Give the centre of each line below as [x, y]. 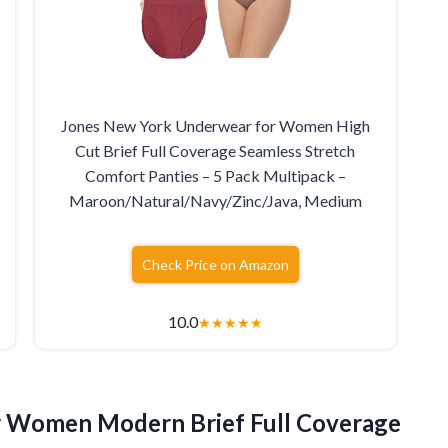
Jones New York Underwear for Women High [215, 125]
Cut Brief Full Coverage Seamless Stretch [215, 150]
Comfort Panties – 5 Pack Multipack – [215, 175]
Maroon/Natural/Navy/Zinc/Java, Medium [215, 200]
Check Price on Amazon [215, 264]
